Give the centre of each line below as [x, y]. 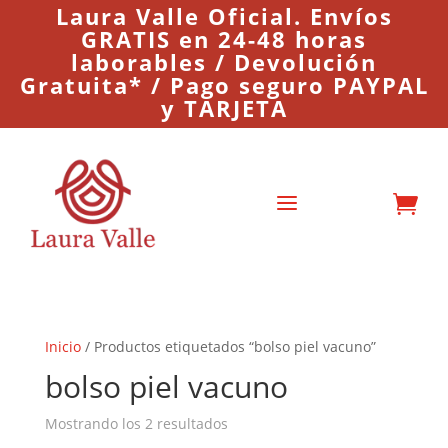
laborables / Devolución [224, 62]
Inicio [62, 347]
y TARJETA [224, 108]
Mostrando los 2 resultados [136, 424]
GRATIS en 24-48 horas [224, 39]
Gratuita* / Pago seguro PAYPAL [224, 85]
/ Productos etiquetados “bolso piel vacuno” [228, 347]
